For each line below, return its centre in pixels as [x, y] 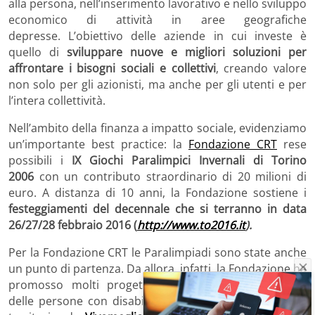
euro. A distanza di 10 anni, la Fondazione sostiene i [157, 192]
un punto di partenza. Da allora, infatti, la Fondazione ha [157, 268]
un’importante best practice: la [98, 144]
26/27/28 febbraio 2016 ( [73, 225]
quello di [38, 52]
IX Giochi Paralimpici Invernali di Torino [189, 160]
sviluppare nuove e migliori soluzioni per [187, 52]
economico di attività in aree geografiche [157, 19]
